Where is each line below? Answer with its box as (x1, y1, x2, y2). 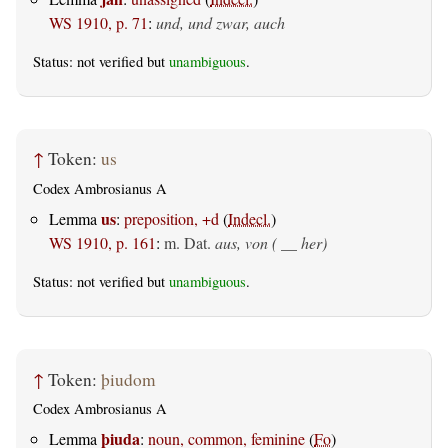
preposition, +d (124, 207, 219, 229)
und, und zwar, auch (156, 11, 285, 33)
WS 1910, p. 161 (49, 231, 156, 253)
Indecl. (228, 207, 271, 229)
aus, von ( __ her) (215, 231, 327, 253)
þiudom (101, 367, 155, 391)
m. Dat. (164, 231, 211, 253)
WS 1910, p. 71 (49, 11, 148, 33)
